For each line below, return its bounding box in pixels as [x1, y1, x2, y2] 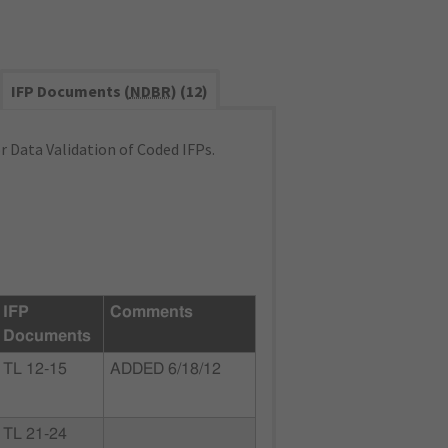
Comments [110, 304, 193, 320]
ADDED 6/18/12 [110, 361, 221, 377]
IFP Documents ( [10, 81, 130, 101]
